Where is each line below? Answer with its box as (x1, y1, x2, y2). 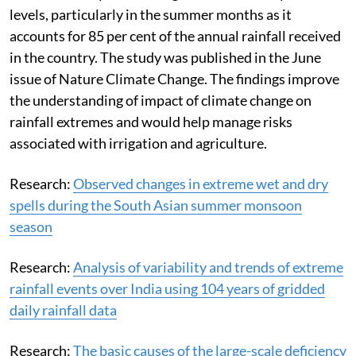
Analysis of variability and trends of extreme (73, 257, 343, 276)
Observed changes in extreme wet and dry (73, 174, 328, 192)
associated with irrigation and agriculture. (10, 133, 272, 152)
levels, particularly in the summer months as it (10, 5, 292, 23)
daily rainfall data (10, 300, 117, 319)
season (10, 217, 52, 235)
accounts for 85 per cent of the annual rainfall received (10, 26, 341, 44)
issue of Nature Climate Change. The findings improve (10, 69, 339, 87)
